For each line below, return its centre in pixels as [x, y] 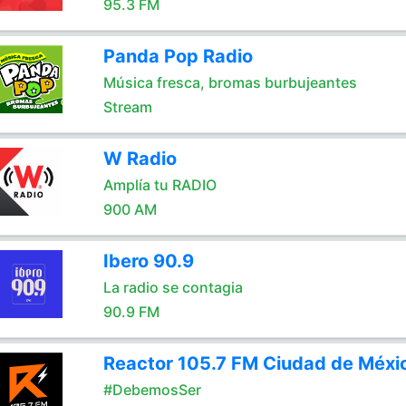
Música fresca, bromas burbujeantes [230, 82]
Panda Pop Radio [178, 56]
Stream [127, 107]
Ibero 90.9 [148, 261]
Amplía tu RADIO [159, 185]
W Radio [140, 159]
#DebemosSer [152, 390]
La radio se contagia [173, 287]
